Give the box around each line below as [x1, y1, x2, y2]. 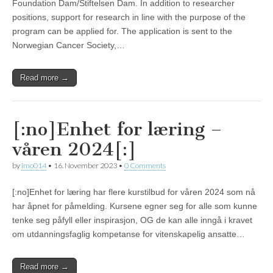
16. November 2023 [54, 161, 117, 171]
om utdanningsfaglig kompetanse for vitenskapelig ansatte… [12, 229, 245, 239]
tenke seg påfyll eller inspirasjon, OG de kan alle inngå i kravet [12, 215, 252, 225]
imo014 [21, 161, 46, 171]
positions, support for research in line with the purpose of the [12, 12, 246, 23]
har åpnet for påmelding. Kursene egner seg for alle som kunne [12, 201, 257, 211]
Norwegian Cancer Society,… [12, 40, 125, 51]
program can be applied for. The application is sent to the [12, 26, 232, 37]
